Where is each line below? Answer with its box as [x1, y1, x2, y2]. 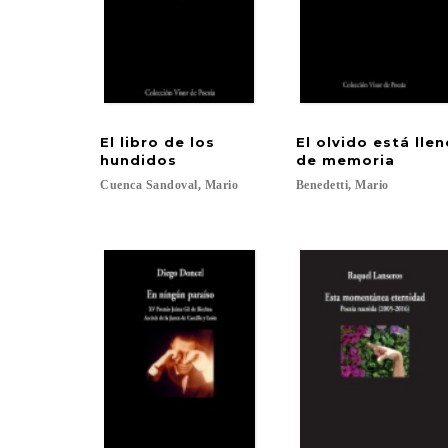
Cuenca [100, 178, 142, 192]
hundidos [100, 152, 177, 168]
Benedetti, [295, 178, 352, 192]
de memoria [295, 152, 395, 168]
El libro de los [100, 134, 220, 150]
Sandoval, [145, 178, 201, 192]
